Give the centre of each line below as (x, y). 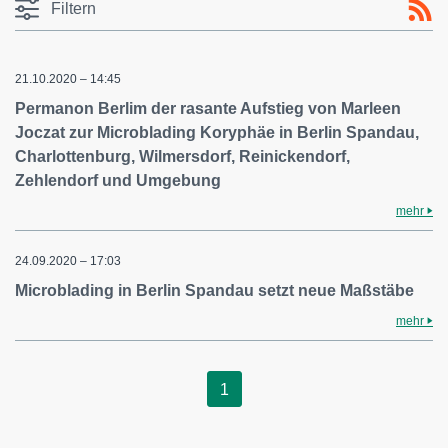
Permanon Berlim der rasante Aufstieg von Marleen (208, 108)
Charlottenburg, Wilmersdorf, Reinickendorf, (182, 156)
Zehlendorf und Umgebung (118, 180)
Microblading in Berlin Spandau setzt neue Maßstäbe (214, 290)
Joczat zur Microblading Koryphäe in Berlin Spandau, (217, 132)
